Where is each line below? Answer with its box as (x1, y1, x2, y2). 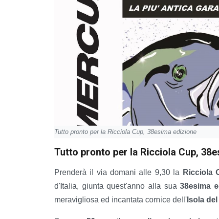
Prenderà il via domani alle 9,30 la (54, 168, 183, 177)
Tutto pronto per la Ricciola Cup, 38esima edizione (54, 128, 197, 136)
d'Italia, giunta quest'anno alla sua (54, 182, 180, 191)
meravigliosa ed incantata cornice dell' (54, 196, 187, 204)
